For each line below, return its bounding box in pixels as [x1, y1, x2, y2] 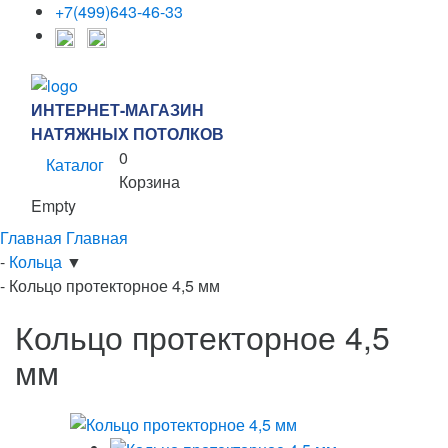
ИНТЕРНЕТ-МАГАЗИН [31, 97, 204, 121]
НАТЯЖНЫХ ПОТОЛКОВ [31, 121, 224, 145]
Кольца [9, 249, 66, 273]
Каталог [46, 152, 104, 176]
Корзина [119, 169, 180, 193]
